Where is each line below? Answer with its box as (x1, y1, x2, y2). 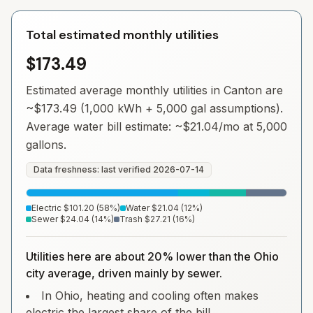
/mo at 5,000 (219, 119, 287, 133)
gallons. (26, 138, 66, 152)
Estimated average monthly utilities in (26, 83, 224, 97)
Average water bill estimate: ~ (26, 119, 182, 133)
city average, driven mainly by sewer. (26, 266, 222, 280)
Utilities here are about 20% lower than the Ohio (26, 249, 279, 263)
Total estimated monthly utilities (26, 27, 219, 43)
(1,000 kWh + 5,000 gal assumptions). (77, 101, 283, 115)
